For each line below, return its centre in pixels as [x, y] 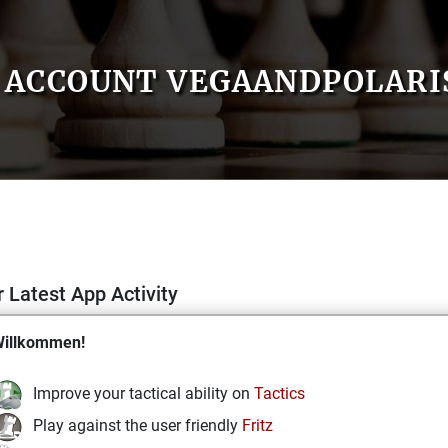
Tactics [279, 394]
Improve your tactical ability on [143, 394]
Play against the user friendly [137, 426]
